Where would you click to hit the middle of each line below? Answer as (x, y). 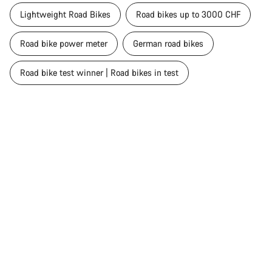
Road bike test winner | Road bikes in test (99, 72)
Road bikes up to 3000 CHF (188, 14)
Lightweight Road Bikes (65, 14)
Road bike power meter (64, 43)
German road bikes (168, 43)
